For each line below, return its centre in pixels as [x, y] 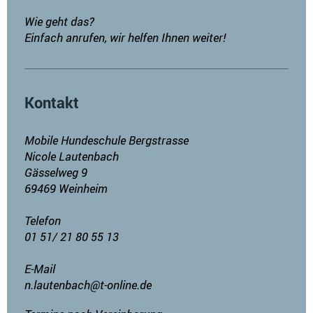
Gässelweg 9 [56, 172]
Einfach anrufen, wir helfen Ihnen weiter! [125, 37]
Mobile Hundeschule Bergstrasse [107, 140]
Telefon [43, 220]
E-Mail [40, 268]
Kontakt [52, 102]
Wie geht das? [59, 21]
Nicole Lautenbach [72, 156]
